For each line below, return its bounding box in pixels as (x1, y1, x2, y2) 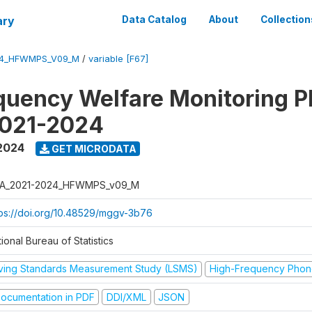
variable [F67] (88, 54, 148, 64)
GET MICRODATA (49, 142, 136, 155)
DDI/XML (106, 290, 146, 303)
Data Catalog (122, 14, 187, 25)
